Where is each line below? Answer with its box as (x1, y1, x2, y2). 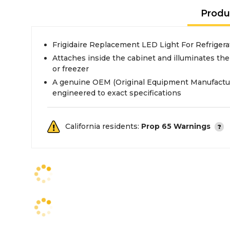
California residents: (65, 122, 141, 131)
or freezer (52, 64, 89, 73)
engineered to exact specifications (52, 88, 181, 98)
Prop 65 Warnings (141, 122, 210, 131)
